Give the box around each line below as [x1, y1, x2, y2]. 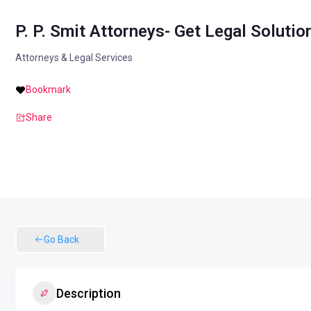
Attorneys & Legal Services [15, 52, 133, 63]
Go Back [44, 234, 79, 245]
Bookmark [26, 83, 71, 95]
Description [56, 285, 121, 301]
